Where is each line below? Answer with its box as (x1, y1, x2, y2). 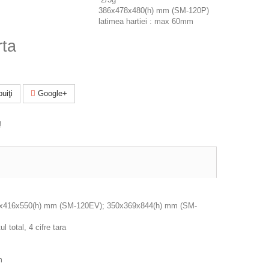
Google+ (35, 89, 67, 98)
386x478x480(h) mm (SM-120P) (98, 6, 211, 15)
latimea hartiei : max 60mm (98, 17, 196, 26)
